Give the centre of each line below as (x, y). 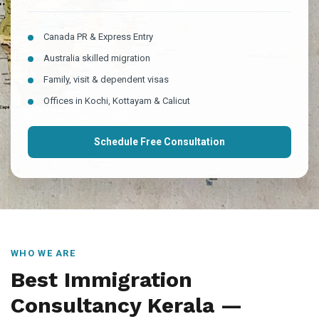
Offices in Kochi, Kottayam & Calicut (117, 101)
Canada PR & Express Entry (98, 37)
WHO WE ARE (43, 253)
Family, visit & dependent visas (106, 79)
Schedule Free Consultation (159, 142)
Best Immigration (101, 279)
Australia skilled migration (97, 58)
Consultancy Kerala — (126, 305)
